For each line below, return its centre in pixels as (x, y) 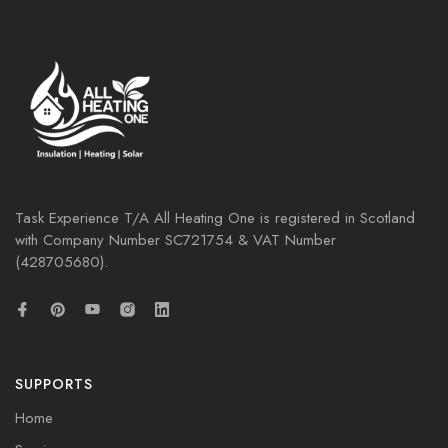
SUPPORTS (54, 384)
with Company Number (90, 240)
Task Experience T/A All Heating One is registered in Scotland (215, 218)
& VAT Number (284, 240)
